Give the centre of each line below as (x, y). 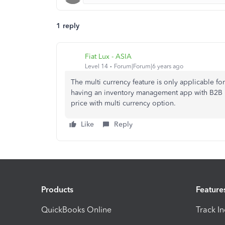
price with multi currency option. (123, 103)
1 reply (68, 26)
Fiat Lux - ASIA (108, 56)
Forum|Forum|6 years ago (149, 66)
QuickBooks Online (76, 209)
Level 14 (96, 66)
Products (57, 189)
